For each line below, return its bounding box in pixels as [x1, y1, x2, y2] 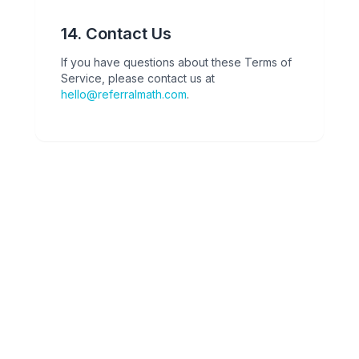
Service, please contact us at [61, 71, 215, 85]
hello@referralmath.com [61, 87, 187, 101]
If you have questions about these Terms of [61, 55, 292, 69]
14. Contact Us [61, 24, 171, 43]
